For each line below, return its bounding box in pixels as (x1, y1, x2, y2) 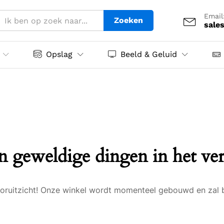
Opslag (46, 49, 72, 59)
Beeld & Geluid (120, 49, 177, 59)
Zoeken (114, 15, 143, 25)
